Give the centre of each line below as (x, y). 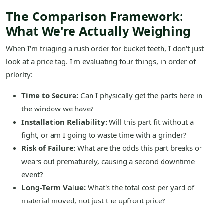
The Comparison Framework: (94, 16)
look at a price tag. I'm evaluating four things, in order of (101, 62)
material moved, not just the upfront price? (93, 201)
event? (32, 174)
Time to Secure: (50, 96)
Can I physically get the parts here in (140, 96)
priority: (19, 75)
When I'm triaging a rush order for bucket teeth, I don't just (105, 48)
